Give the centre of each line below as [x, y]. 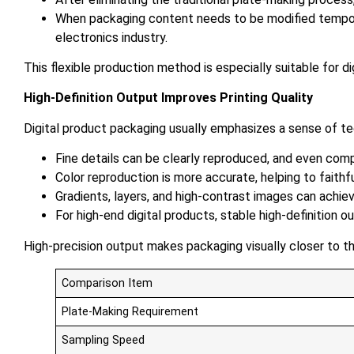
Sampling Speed [104, 340]
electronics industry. [111, 37]
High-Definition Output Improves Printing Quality [168, 98]
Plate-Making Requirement [130, 311]
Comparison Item [107, 283]
